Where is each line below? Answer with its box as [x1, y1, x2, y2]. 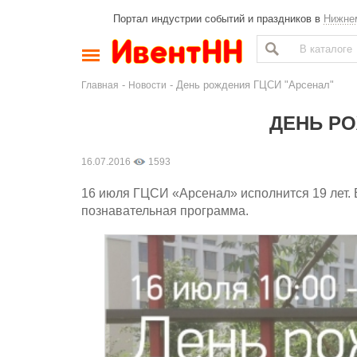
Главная [81, 80, 119, 90]
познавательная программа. [81, 204, 249, 218]
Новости [128, 80, 167, 90]
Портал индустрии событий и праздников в [113, 13, 324, 25]
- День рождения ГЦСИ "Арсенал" [167, 79, 334, 91]
